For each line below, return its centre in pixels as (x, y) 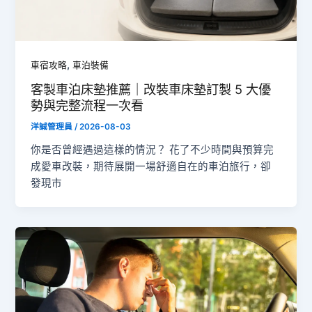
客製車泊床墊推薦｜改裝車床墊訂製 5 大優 (151, 89)
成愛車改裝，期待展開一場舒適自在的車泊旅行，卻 (151, 167)
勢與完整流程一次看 (87, 106)
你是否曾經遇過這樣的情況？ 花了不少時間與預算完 (153, 150)
